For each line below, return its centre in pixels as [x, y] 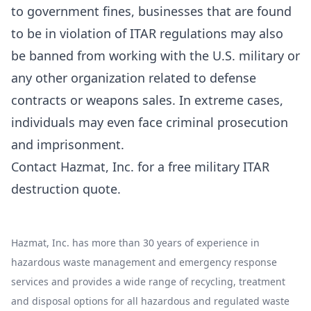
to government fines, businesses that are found [151, 11]
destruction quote [64, 189]
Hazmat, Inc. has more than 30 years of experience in [135, 243]
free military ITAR [219, 167]
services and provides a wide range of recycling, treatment [148, 281]
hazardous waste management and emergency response [144, 262]
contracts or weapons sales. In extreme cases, [147, 100]
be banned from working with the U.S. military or [155, 56]
